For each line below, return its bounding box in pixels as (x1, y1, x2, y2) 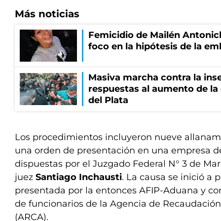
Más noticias (15, 8, 79, 20)
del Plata (88, 95, 128, 106)
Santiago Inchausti (36, 172, 122, 183)
